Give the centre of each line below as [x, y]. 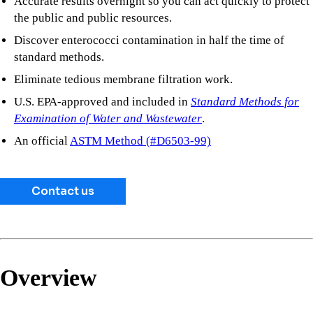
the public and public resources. [93, 18]
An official [42, 141]
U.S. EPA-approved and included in [102, 102]
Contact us [63, 192]
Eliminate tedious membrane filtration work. [123, 80]
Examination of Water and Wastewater [108, 119]
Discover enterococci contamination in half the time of [149, 41]
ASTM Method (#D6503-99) [140, 141]
